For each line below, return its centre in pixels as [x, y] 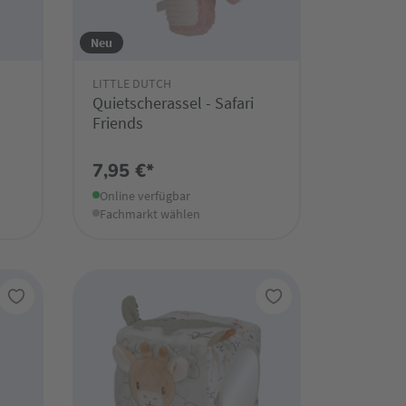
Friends [117, 122]
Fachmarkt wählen [150, 213]
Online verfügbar [145, 195]
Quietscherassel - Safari [173, 102]
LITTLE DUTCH [131, 83]
